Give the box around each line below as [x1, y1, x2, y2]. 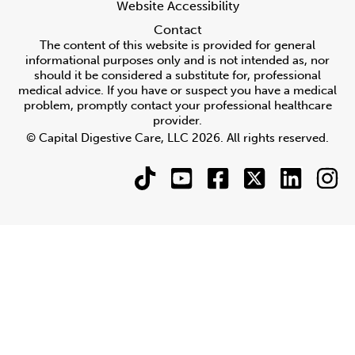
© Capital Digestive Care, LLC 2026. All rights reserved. [26, 130, 329, 145]
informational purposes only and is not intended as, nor [25, 52, 330, 67]
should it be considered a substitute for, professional [34, 67, 321, 82]
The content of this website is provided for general [40, 37, 315, 52]
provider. [153, 113, 202, 128]
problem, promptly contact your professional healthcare [23, 97, 332, 113]
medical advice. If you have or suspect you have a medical [18, 82, 337, 97]
